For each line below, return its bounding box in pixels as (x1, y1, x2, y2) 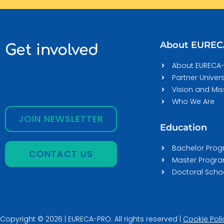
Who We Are (172, 96, 214, 106)
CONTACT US (29, 147, 93, 160)
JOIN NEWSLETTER (18, 112, 103, 125)
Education (160, 121, 207, 133)
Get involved (5, 41, 98, 58)
